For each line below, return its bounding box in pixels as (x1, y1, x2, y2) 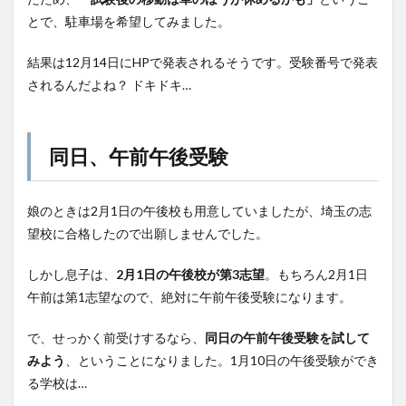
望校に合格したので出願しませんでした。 (27, 226, 268, 241)
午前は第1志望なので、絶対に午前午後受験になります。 (27, 289, 352, 304)
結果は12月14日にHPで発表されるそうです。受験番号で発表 (27, 54, 378, 70)
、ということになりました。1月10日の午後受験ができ (65, 353, 379, 368)
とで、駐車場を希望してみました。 (27, 14, 230, 29)
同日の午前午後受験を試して (205, 330, 370, 345)
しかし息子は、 (27, 266, 116, 282)
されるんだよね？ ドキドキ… (27, 77, 191, 92)
